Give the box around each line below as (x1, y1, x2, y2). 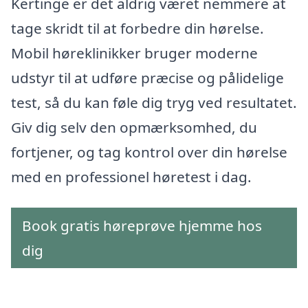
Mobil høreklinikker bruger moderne (11, 43, 258, 63)
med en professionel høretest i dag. (11, 166, 252, 186)
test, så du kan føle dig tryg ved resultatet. (11, 92, 297, 112)
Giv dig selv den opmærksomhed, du (11, 117, 257, 137)
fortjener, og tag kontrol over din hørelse (11, 142, 287, 162)
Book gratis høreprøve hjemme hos (22, 216, 262, 236)
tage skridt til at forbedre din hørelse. (11, 18, 264, 38)
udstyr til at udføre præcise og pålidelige (11, 67, 284, 87)
